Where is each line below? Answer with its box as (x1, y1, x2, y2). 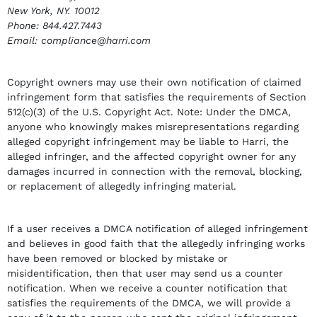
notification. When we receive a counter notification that (7, 282, 287, 294)
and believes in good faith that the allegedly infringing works (7, 237, 305, 249)
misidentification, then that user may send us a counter (7, 267, 283, 279)
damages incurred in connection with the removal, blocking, (7, 166, 302, 177)
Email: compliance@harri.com (7, 34, 151, 46)
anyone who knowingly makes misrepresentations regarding (7, 121, 299, 132)
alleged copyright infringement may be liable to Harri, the (7, 136, 289, 147)
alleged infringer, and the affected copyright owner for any (7, 151, 296, 162)
